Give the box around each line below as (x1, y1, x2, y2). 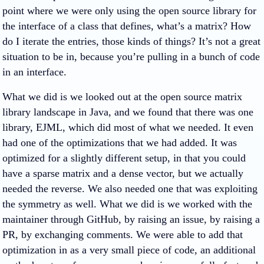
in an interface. (2, 66, 67, 78)
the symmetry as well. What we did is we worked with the (2, 198, 252, 210)
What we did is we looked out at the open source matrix (2, 91, 242, 103)
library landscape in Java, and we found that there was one (2, 106, 253, 118)
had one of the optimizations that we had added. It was (2, 137, 237, 148)
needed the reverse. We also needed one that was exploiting (2, 183, 258, 194)
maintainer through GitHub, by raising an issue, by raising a (2, 213, 260, 225)
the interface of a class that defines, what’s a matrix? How (2, 20, 251, 32)
